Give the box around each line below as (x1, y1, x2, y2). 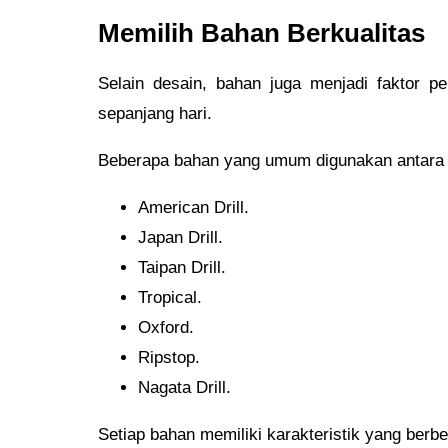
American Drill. (138, 198, 249, 218)
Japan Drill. (138, 228, 223, 248)
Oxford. (138, 318, 194, 338)
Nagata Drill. (138, 378, 231, 398)
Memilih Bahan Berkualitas (98, 18, 425, 47)
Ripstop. (138, 348, 200, 368)
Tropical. (138, 288, 202, 308)
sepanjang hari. (98, 104, 212, 124)
